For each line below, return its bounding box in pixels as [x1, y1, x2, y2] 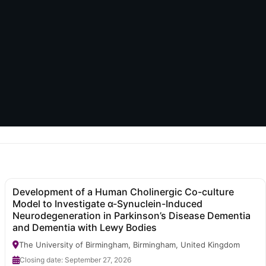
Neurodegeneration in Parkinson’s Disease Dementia [12, 209, 251, 221]
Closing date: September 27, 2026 [20, 255, 131, 264]
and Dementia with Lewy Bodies [12, 221, 157, 233]
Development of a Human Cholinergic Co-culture [12, 185, 234, 198]
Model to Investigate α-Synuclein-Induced [12, 197, 202, 210]
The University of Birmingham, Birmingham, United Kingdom [19, 239, 240, 249]
